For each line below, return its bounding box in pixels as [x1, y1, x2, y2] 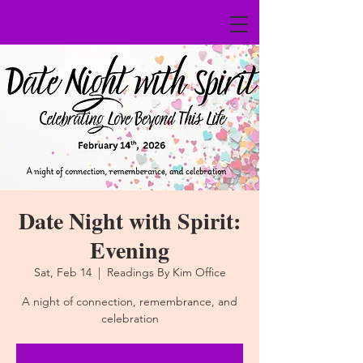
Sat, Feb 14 [33, 265, 92, 280]
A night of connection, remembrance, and [22, 294, 237, 309]
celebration [100, 311, 159, 326]
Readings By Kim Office [106, 265, 226, 280]
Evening [90, 233, 169, 267]
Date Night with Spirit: [19, 204, 241, 237]
